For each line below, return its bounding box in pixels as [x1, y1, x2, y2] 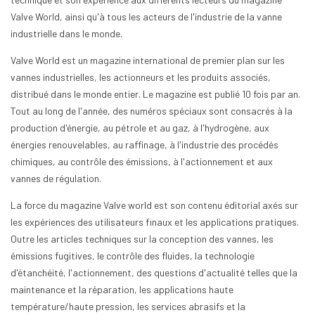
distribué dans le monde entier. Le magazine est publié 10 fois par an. [11, 88, 300, 100]
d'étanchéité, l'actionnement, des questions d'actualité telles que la [11, 266, 297, 278]
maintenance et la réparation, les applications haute [11, 283, 233, 295]
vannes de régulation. [11, 172, 101, 184]
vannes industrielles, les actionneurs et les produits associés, [11, 71, 271, 83]
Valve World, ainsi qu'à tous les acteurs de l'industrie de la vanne [11, 11, 282, 22]
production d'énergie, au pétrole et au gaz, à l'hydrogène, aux [11, 122, 269, 134]
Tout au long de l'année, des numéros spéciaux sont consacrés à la [11, 105, 292, 117]
